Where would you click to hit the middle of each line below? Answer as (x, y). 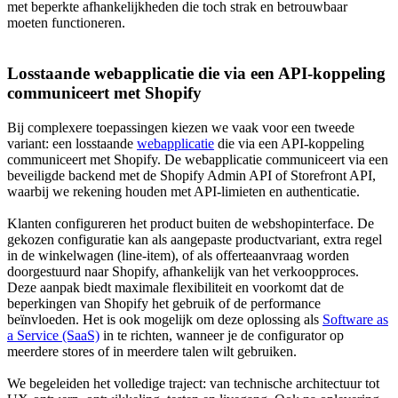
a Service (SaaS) (53, 335)
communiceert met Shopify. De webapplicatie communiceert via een (198, 159)
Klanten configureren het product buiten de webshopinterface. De (191, 223)
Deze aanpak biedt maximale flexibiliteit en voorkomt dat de (175, 287)
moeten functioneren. (66, 23)
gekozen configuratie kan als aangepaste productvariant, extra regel (195, 239)
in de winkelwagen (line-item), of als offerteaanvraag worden (178, 255)
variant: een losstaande (72, 143)
